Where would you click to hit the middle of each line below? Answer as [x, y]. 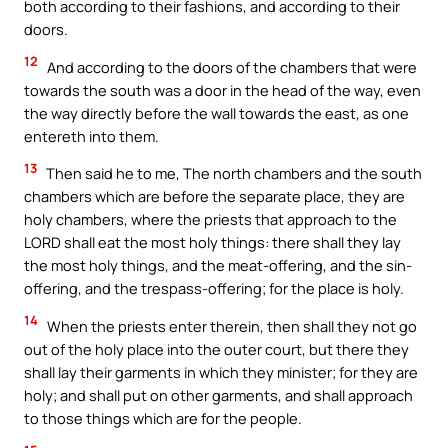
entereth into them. [91, 135]
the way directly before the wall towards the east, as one [216, 112]
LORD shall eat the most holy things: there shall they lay [212, 242]
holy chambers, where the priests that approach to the [210, 219]
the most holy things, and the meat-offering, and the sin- [218, 265]
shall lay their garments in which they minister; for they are [221, 371]
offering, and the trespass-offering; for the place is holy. [214, 288]
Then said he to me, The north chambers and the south [232, 173]
